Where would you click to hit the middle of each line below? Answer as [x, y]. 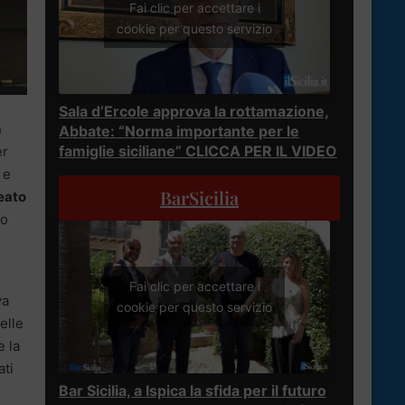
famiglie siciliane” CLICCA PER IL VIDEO [198, 151]
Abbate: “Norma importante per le [179, 131]
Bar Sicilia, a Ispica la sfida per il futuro [193, 390]
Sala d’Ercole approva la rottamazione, [194, 111]
